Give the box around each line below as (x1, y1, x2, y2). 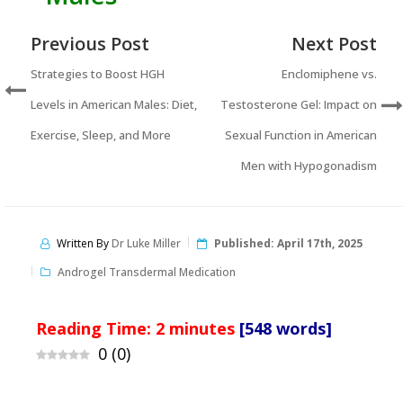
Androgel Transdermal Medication (58, 264, 236, 280)
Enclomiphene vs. (281, 65, 377, 82)
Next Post (291, 31, 377, 56)
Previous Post (31, 31, 149, 56)
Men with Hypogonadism (240, 157, 377, 174)
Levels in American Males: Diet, (31, 95, 197, 112)
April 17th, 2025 (277, 235, 363, 251)
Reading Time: (36, 317, 156, 339)
